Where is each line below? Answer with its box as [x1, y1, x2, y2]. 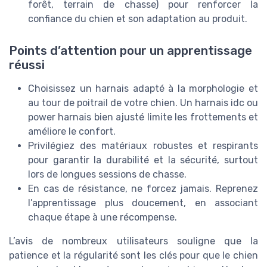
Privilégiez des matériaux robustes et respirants [28, 139, 258, 151]
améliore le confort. [28, 125, 116, 137]
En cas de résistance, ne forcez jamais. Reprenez [28, 182, 258, 194]
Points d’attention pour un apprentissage [9, 43, 252, 58]
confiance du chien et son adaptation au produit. [28, 13, 247, 24]
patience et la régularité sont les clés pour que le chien [9, 249, 258, 261]
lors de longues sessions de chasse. [28, 168, 187, 180]
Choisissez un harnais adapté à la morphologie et [28, 82, 258, 94]
